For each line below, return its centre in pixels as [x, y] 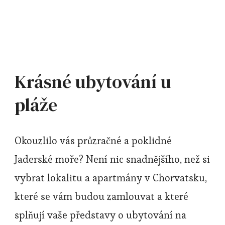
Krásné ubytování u [93, 82]
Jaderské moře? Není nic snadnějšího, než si [112, 159]
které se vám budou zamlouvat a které [101, 196]
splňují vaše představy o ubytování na [100, 215]
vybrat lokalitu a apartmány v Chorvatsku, [111, 178]
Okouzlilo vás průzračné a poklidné [93, 141]
